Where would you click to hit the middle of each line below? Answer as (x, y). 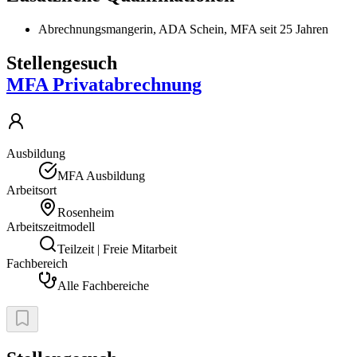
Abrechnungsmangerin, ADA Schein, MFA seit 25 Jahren (183, 29)
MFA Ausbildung (101, 175)
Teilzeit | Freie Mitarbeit (117, 249)
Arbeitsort (31, 190)
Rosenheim (86, 212)
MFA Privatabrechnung (104, 85)
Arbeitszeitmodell (51, 226)
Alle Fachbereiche (103, 285)
